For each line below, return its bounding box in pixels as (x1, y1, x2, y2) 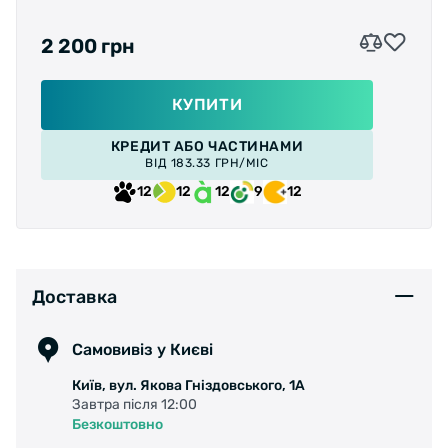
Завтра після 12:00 (72, 395, 197, 413)
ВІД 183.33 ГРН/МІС (145, 155, 269, 170)
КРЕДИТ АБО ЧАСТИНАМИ (110, 137, 304, 155)
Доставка (32, 286, 117, 309)
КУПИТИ (171, 94, 243, 114)
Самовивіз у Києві (72, 340, 213, 360)
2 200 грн (41, 33, 135, 58)
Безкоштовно (72, 415, 163, 433)
